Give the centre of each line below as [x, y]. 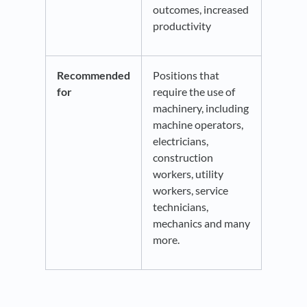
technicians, [181, 207]
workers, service [191, 191]
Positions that [186, 75]
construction [183, 158]
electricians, [181, 141]
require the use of [194, 92]
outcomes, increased [201, 10]
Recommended [94, 75]
